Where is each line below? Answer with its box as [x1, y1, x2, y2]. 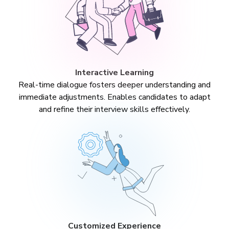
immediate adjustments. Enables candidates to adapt [18, 91, 211, 103]
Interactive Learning [75, 67, 154, 78]
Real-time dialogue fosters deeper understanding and [18, 79, 211, 90]
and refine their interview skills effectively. [39, 104, 190, 115]
